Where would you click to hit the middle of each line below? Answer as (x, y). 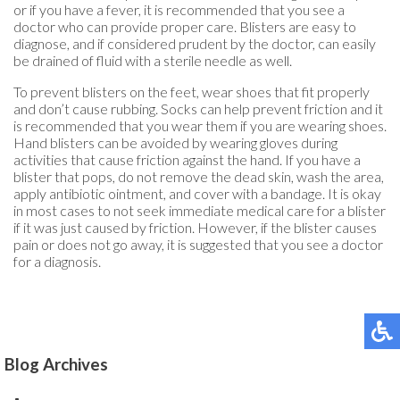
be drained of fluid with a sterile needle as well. (153, 61)
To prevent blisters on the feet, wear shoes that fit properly (192, 92)
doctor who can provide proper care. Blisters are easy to (185, 27)
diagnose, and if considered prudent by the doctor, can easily (195, 44)
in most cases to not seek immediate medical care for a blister (200, 211)
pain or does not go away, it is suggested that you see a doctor (198, 245)
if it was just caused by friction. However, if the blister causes (195, 228)
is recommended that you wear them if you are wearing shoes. (200, 126)
